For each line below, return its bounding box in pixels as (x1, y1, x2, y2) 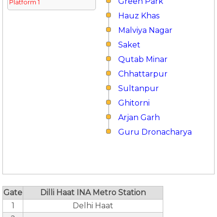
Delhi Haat (73, 201, 113, 210)
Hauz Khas (118, 11, 159, 20)
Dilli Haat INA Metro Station (40, 188, 146, 197)
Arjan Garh (118, 113, 160, 122)
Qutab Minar (118, 55, 168, 64)
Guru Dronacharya (118, 127, 192, 137)
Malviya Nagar (118, 26, 172, 35)
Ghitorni (118, 98, 150, 108)
